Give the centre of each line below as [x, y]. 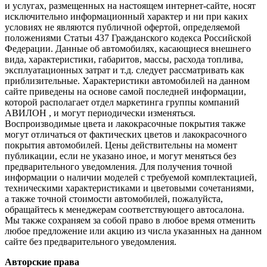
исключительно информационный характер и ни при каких [126, 17]
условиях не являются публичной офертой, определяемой [122, 27]
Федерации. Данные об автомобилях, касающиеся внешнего [128, 49]
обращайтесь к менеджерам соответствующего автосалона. [125, 210]
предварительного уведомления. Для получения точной [119, 167]
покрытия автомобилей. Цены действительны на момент [121, 145]
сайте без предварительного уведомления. [91, 242]
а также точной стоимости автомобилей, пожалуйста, [114, 199]
